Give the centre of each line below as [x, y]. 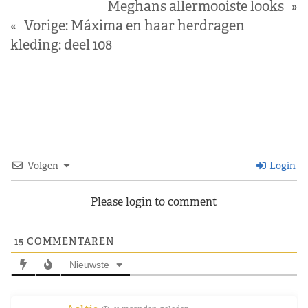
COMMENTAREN [69, 241]
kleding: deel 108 [61, 45]
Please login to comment [154, 201]
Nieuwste [89, 264]
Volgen [43, 165]
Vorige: [46, 25]
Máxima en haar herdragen [158, 25]
